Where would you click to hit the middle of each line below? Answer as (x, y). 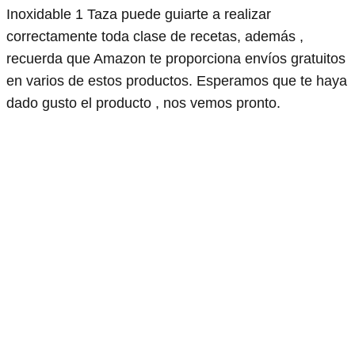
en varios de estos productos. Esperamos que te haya (177, 81)
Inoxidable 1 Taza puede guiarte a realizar (139, 15)
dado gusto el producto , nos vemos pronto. (143, 103)
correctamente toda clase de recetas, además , (155, 37)
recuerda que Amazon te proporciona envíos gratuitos (176, 59)
